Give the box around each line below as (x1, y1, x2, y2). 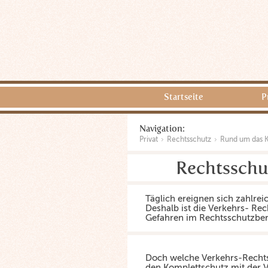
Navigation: (139, 123, 185, 134)
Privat (139, 135, 158, 144)
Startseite (164, 92, 203, 102)
